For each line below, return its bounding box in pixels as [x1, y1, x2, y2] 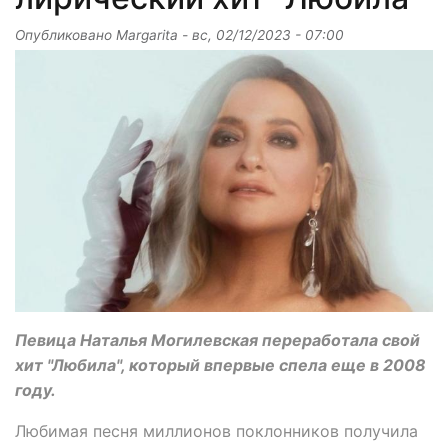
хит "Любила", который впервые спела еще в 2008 [15, 354, 426, 375]
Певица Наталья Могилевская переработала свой [15, 329, 420, 350]
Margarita [116, 27, 178, 44]
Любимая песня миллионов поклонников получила [15, 420, 418, 441]
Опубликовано [15, 27, 116, 44]
